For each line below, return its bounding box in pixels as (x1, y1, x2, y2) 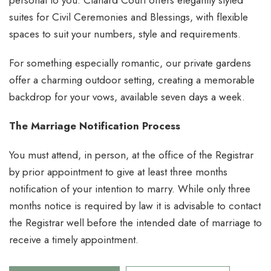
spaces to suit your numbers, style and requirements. (9, 27, 241, 42)
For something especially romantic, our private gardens (9, 56, 251, 71)
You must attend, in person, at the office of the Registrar (9, 148, 253, 163)
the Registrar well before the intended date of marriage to (9, 215, 262, 230)
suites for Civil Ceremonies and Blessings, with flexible (9, 10, 248, 25)
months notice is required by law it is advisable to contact (9, 198, 261, 214)
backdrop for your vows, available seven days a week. (9, 90, 245, 105)
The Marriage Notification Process (9, 119, 180, 134)
